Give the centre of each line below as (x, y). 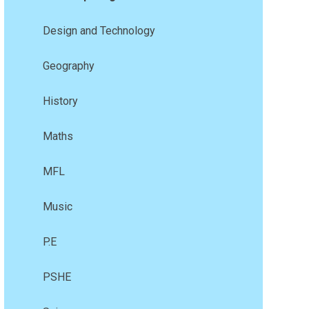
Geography (68, 66)
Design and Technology (99, 31)
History (60, 101)
